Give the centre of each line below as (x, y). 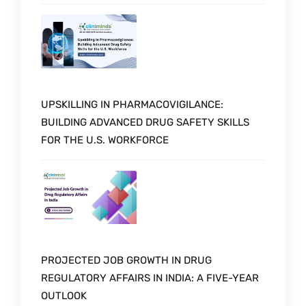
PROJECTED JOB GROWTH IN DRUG (126, 261)
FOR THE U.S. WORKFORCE (105, 140)
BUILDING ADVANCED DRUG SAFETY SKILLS (145, 122)
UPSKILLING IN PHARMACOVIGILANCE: (132, 104)
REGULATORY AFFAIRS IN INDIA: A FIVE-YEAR (150, 278)
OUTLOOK (64, 296)
